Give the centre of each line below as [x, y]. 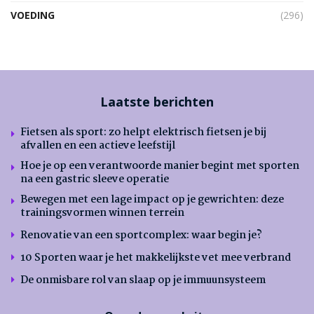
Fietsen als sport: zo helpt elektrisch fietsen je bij [143, 133]
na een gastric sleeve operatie [95, 180]
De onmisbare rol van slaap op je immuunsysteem [143, 281]
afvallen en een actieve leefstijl [98, 146]
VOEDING [33, 15]
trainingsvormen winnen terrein [102, 213]
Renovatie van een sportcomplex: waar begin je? [141, 236]
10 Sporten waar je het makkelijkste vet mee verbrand [156, 258]
